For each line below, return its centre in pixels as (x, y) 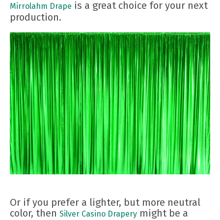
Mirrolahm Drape (41, 6)
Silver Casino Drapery (98, 214)
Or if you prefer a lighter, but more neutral (105, 203)
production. (36, 17)
